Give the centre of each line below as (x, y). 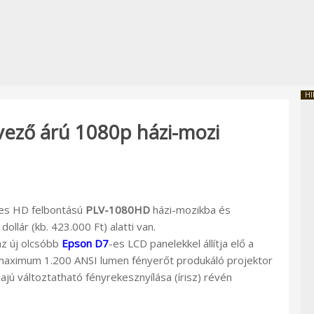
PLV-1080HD (118, 209)
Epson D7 (85, 243)
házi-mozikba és (190, 209)
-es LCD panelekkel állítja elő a (181, 243)
